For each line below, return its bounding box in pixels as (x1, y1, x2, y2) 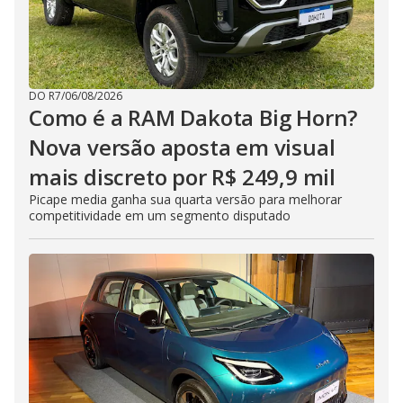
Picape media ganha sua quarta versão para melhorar (29, 190, 342, 208)
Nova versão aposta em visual (29, 131, 336, 162)
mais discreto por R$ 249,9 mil (29, 161, 336, 192)
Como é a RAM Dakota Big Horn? (29, 102, 358, 132)
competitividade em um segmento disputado (29, 206, 291, 224)
